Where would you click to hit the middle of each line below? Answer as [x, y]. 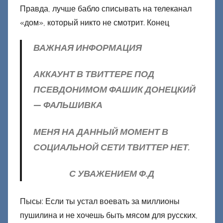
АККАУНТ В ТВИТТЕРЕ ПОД [94, 74]
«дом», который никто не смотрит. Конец [95, 22]
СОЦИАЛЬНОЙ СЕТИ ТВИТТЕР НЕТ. [111, 147]
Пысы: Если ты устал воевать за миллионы [100, 202]
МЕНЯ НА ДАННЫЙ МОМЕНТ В [101, 131]
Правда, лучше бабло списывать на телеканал [106, 8]
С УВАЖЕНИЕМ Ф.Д [111, 174]
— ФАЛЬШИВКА [68, 105]
